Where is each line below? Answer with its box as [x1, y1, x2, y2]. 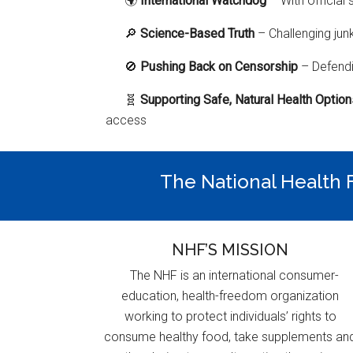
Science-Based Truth [140, 25, 255, 41]
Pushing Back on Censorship [140, 58, 299, 74]
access [106, 112, 147, 128]
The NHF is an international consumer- [129, 268, 339, 283]
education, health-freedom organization [121, 288, 340, 303]
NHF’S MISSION [172, 240, 289, 259]
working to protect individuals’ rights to [124, 309, 336, 324]
